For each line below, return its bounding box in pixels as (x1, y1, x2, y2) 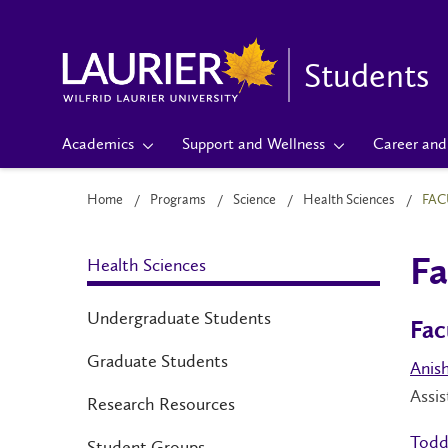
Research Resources (87, 393, 235, 415)
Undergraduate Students (87, 307, 271, 329)
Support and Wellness (182, 134, 325, 153)
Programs (150, 191, 206, 208)
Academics (62, 134, 134, 153)
